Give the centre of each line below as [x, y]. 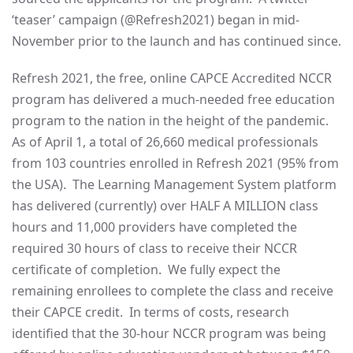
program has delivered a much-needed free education [173, 99]
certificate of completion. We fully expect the [146, 269]
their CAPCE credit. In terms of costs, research [150, 312]
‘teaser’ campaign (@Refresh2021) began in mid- [156, 20]
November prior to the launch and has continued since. [176, 41]
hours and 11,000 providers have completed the [154, 227]
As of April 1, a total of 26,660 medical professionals [165, 142]
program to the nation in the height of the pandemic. [172, 121]
